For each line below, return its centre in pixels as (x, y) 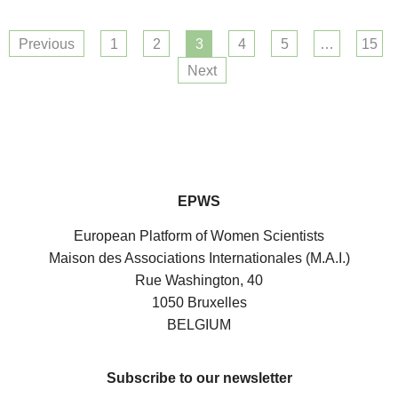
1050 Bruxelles (199, 303)
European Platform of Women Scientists (199, 236)
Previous (47, 44)
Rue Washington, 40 (199, 281)
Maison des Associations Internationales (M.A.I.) (199, 259)
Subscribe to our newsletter (199, 378)
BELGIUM (199, 325)
